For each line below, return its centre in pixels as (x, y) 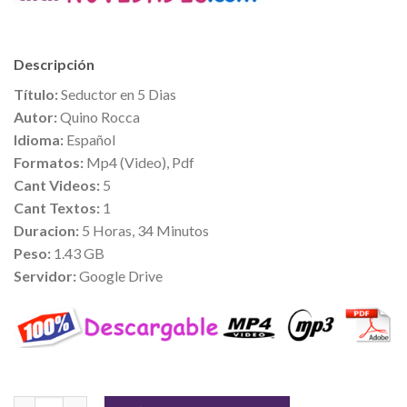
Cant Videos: (57, 185)
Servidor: (45, 276)
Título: (36, 94)
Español (89, 140)
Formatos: (49, 163)
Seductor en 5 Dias (117, 94)
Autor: (35, 117)
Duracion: (46, 231)
